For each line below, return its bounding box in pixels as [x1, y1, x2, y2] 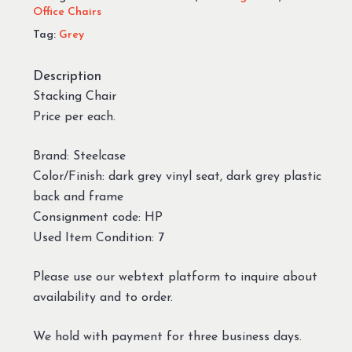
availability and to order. [32, 291, 173, 304]
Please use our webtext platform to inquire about [32, 271, 317, 284]
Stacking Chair [32, 90, 116, 103]
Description [32, 70, 101, 83]
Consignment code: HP [32, 211, 163, 224]
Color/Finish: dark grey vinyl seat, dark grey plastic [32, 170, 321, 183]
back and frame [32, 191, 123, 203]
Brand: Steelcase [32, 150, 126, 163]
